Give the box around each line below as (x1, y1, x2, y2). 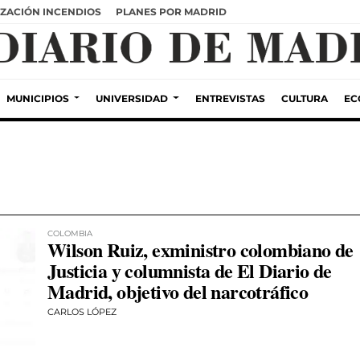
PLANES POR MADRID (116, 5, 227, 18)
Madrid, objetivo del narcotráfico (47, 277, 309, 305)
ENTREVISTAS (194, 92, 265, 104)
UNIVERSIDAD (96, 92, 169, 104)
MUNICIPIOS (6, 92, 70, 104)
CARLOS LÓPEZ (47, 306, 117, 317)
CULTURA (280, 92, 328, 104)
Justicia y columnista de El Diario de (47, 256, 332, 284)
